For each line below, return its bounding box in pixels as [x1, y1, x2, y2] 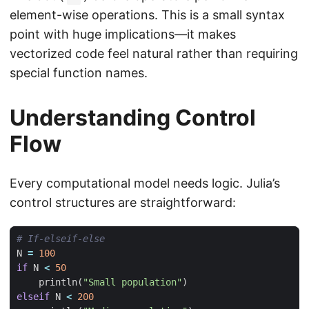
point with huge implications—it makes [10, 27, 236, 42]
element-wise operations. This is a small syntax [10, 8, 285, 23]
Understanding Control [10, 104, 256, 132]
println [39, 277, 77, 288]
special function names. [10, 66, 148, 81]
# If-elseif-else [17, 233, 105, 245]
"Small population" [83, 277, 182, 288]
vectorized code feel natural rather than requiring [10, 46, 298, 61]
